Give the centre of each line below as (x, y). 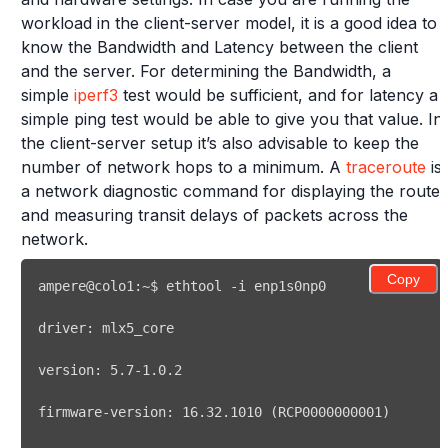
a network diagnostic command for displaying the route (230, 191)
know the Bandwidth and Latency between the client (219, 47)
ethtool (194, 286)
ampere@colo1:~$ (102, 286)
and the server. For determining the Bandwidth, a (206, 71)
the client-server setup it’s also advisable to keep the (220, 143)
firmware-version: (110, 412)
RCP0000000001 (330, 412)
